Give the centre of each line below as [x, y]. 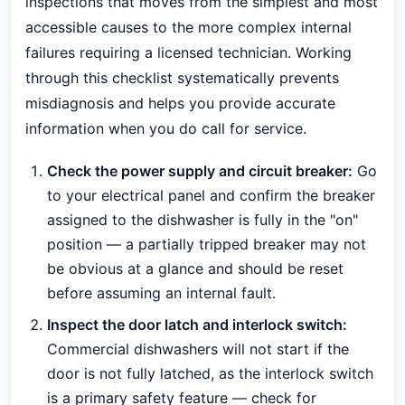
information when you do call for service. [166, 128]
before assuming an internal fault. [161, 293]
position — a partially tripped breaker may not [207, 244]
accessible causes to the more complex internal [188, 27]
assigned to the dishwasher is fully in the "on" [202, 220]
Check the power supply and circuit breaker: [200, 171]
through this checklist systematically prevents [182, 78]
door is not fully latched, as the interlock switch [210, 373]
